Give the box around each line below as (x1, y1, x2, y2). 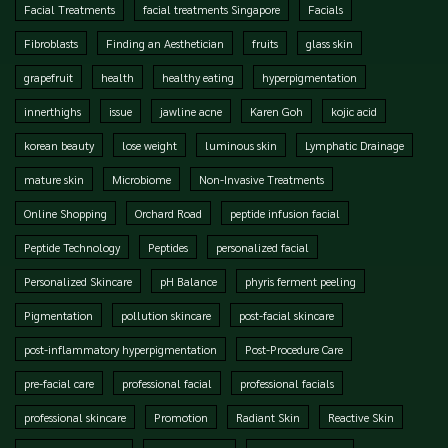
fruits (252, 34, 278, 51)
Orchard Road (135, 204, 202, 221)
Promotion (154, 408, 208, 425)
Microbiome (112, 170, 171, 187)
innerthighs (24, 102, 81, 119)
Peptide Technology (24, 238, 120, 255)
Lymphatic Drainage (305, 136, 404, 153)
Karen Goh (250, 102, 303, 119)
